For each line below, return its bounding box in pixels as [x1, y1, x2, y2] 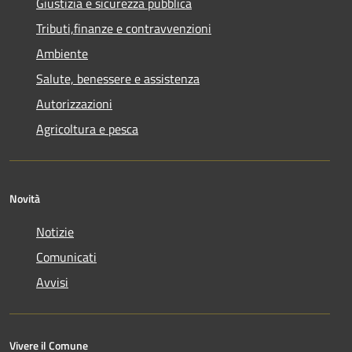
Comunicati [36, 247, 97, 266]
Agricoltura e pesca [36, 119, 138, 138]
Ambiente [36, 43, 88, 63]
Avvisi [36, 272, 68, 291]
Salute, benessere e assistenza [36, 68, 200, 88]
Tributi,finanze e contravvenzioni [36, 18, 211, 38]
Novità [9, 189, 40, 207]
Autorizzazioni [36, 93, 112, 113]
